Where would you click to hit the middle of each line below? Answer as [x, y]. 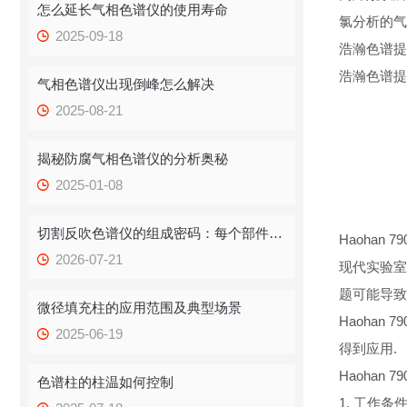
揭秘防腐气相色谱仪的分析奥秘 [133, 159]
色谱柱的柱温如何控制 [106, 382]
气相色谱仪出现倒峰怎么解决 [126, 84]
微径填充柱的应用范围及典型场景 [140, 308]
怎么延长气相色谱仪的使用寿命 [133, 10]
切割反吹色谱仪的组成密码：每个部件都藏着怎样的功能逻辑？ [276, 233]
